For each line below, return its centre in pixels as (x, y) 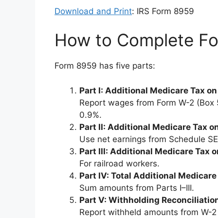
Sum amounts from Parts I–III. (137, 188)
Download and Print (93, 11)
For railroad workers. (119, 163)
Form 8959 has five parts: (105, 66)
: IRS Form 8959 (163, 11)
